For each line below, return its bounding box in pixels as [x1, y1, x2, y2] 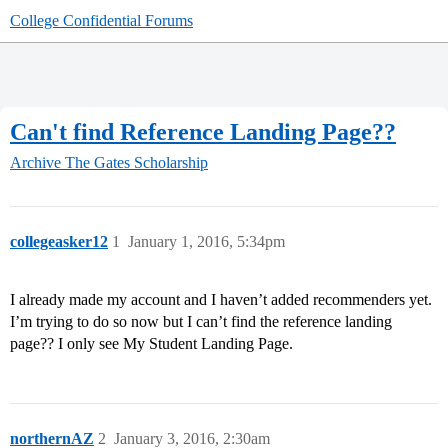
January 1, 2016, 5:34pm [128, 233, 285, 251]
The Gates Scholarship [65, 154, 208, 172]
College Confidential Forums [10, 12, 193, 29]
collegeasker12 [10, 233, 108, 251]
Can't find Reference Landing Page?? [10, 118, 396, 145]
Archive [10, 154, 61, 172]
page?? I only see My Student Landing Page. [10, 335, 293, 353]
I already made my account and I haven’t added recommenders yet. [10, 291, 432, 309]
